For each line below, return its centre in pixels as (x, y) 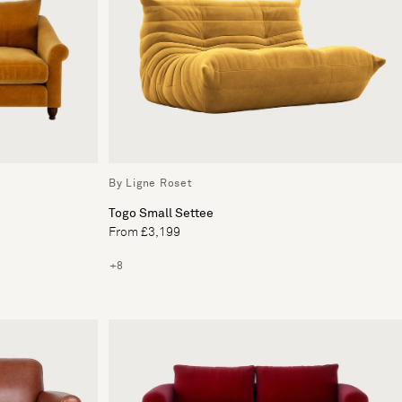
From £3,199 (144, 232)
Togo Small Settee (161, 213)
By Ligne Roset (151, 184)
